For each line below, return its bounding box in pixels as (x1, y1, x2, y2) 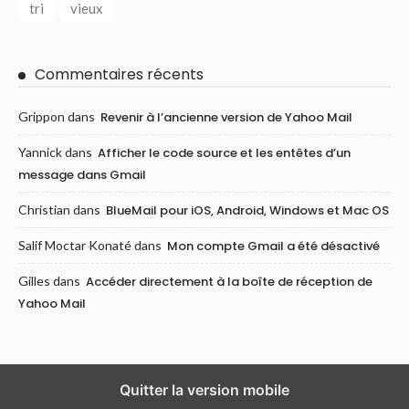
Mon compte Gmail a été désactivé (167, 237, 380, 256)
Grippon (18, 109, 65, 125)
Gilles (18, 273, 50, 289)
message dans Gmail (18, 166, 146, 184)
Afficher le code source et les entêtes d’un (98, 144, 351, 163)
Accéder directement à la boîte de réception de (86, 273, 372, 291)
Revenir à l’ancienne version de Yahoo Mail (100, 109, 352, 127)
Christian (18, 202, 70, 218)
